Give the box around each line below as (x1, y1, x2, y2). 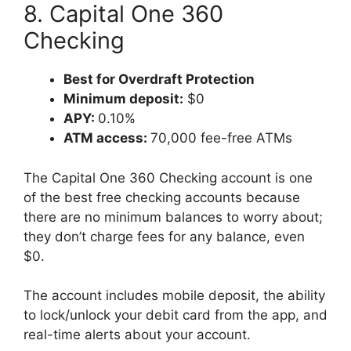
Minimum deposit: (63, 91, 183, 107)
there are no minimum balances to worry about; (24, 208, 323, 225)
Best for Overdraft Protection (63, 71, 255, 87)
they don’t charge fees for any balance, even (24, 228, 305, 244)
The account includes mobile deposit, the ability (24, 288, 325, 303)
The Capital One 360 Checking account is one (24, 169, 313, 186)
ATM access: (63, 130, 150, 146)
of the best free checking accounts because (24, 189, 300, 205)
